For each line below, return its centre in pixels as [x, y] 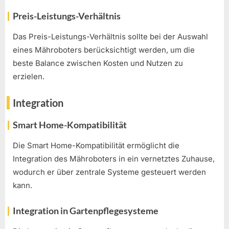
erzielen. [29, 77]
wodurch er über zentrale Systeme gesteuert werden [109, 172]
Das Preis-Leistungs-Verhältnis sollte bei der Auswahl [110, 37]
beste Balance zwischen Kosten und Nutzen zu [98, 63]
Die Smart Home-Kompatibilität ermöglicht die [96, 146]
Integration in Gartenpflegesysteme [86, 210]
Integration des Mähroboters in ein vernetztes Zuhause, [114, 159]
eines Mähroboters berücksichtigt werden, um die [104, 50]
